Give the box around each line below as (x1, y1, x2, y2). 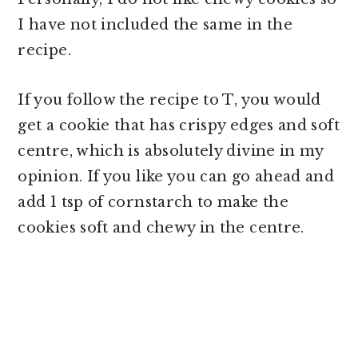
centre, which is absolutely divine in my (18, 141, 324, 160)
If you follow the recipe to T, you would (18, 90, 321, 109)
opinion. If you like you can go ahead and (18, 167, 335, 185)
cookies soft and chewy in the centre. (18, 218, 304, 237)
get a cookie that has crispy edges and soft (18, 116, 340, 134)
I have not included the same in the (18, 15, 292, 34)
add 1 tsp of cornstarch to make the (18, 193, 288, 211)
